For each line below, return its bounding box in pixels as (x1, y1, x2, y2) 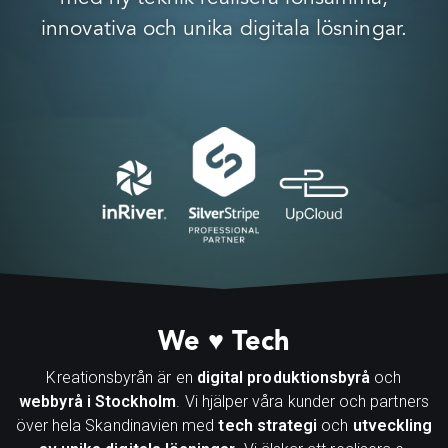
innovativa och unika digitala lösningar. (41, 18, 407, 40)
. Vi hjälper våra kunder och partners (176, 392, 429, 411)
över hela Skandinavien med (15, 416, 219, 435)
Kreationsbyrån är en (46, 368, 197, 387)
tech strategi (218, 416, 318, 435)
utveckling (352, 416, 433, 435)
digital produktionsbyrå (196, 368, 371, 387)
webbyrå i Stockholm (19, 392, 177, 411)
